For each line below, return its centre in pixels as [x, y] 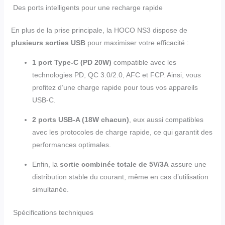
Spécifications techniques [52, 213]
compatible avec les [144, 63]
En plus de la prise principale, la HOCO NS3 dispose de [99, 30]
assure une [187, 164]
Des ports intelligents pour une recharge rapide [87, 8]
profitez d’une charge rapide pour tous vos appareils [115, 88]
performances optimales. [71, 145]
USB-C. [44, 100]
